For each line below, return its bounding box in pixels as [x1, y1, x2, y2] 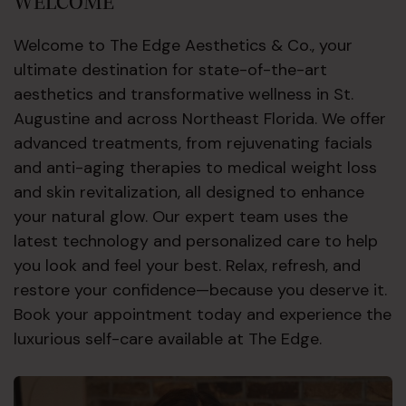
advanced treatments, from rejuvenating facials [14, 131, 372, 154]
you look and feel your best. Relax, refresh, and [14, 254, 361, 276]
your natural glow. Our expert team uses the [14, 205, 348, 227]
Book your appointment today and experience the [14, 303, 391, 325]
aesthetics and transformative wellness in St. [14, 82, 353, 105]
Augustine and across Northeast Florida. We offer [14, 107, 386, 130]
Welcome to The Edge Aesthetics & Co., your [14, 34, 353, 56]
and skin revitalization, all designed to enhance [14, 180, 364, 203]
